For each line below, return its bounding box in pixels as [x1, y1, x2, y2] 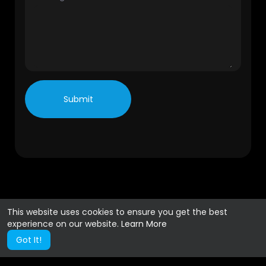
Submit [63, 93, 93, 105]
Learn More [121, 218, 167, 230]
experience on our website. [7, 218, 121, 230]
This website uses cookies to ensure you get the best [7, 206, 227, 218]
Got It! [16, 234, 42, 246]
